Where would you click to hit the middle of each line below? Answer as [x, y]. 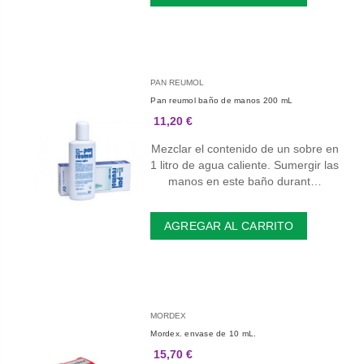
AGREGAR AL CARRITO [229, 226]
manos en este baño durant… [245, 182]
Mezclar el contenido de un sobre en [245, 149]
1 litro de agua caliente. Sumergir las [245, 165]
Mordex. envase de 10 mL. [204, 334]
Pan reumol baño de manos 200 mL [222, 101]
